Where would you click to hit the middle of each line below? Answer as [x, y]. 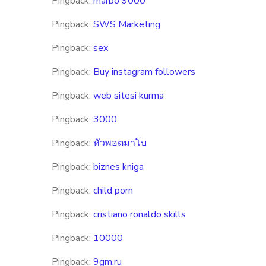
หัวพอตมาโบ [120, 143]
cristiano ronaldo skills [140, 214]
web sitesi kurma [129, 96]
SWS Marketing [127, 24]
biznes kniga [118, 167]
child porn [113, 191]
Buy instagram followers [144, 72]
